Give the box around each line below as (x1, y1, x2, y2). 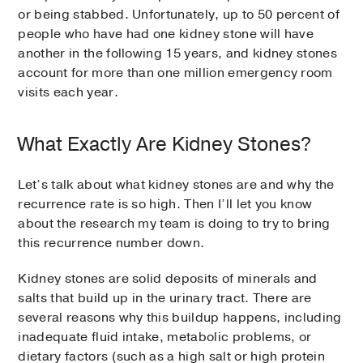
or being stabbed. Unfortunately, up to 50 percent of (18, 6, 340, 24)
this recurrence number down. (18, 234, 205, 253)
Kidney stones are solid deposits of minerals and (18, 270, 318, 288)
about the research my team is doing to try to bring (18, 215, 331, 233)
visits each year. (18, 83, 118, 102)
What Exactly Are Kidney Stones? (18, 131, 312, 158)
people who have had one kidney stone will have (18, 25, 314, 44)
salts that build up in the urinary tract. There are (18, 289, 312, 308)
